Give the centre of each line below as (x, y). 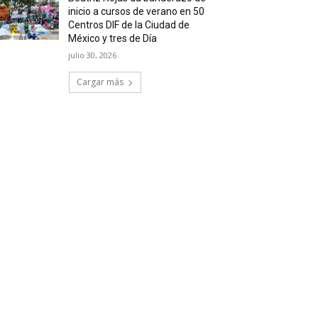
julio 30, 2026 (93, 55)
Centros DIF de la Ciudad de (129, 25)
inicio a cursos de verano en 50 (137, 12)
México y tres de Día (113, 39)
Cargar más (100, 82)
